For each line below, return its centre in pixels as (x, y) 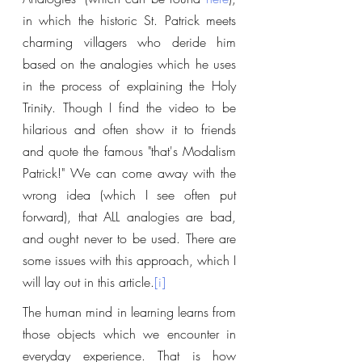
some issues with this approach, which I (129, 260)
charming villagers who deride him (129, 42)
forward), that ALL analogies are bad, (129, 217)
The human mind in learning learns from (129, 312)
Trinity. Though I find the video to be (129, 107)
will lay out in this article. (88, 282)
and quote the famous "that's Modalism (129, 151)
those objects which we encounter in (129, 334)
